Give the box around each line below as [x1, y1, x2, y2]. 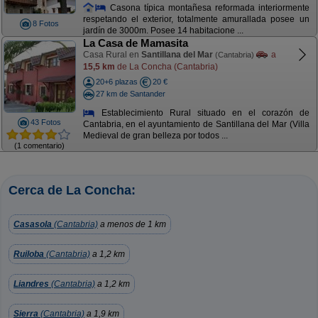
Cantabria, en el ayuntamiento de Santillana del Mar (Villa [82, 119, 309, 130]
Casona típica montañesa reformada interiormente [106, 2, 309, 13]
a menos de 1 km [98, 219, 166, 229]
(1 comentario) [14, 141, 65, 150]
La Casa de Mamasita [82, 37, 188, 49]
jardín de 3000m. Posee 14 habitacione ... [82, 26, 243, 36]
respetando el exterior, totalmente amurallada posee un [82, 14, 309, 25]
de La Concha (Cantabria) [114, 61, 218, 72]
